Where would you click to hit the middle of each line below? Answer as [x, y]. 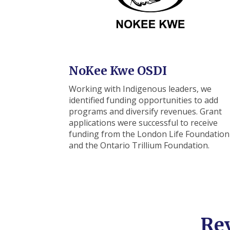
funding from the [103, 134]
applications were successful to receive [143, 122]
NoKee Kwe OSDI [118, 70]
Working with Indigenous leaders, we [140, 89]
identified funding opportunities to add [144, 100]
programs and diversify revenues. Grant [146, 111]
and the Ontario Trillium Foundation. [139, 145]
